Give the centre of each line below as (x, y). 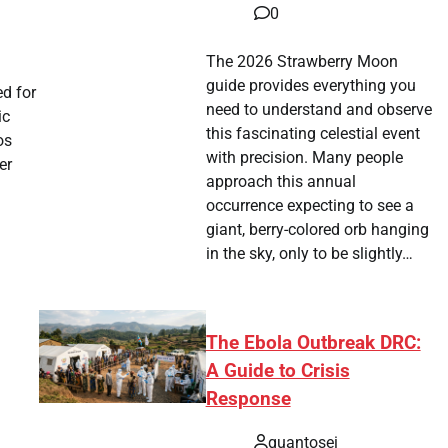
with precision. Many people (305, 157)
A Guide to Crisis (277, 370)
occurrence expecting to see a (310, 205)
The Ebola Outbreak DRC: (313, 342)
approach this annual (281, 181)
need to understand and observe (319, 109)
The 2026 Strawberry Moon (302, 61)
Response (248, 398)
